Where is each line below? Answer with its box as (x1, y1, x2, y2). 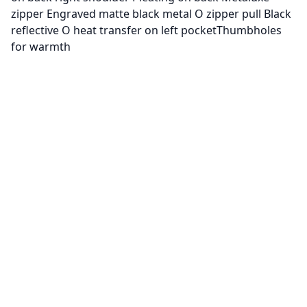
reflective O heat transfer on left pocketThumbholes (11, 23, 282, 38)
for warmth (11, 39, 71, 54)
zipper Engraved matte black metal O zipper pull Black (11, 6, 291, 21)
